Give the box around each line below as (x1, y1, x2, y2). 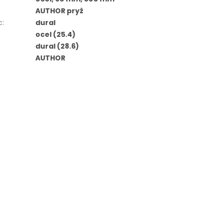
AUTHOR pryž (35, 6, 83, 16)
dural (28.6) (35, 41, 79, 52)
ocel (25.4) (35, 29, 76, 40)
